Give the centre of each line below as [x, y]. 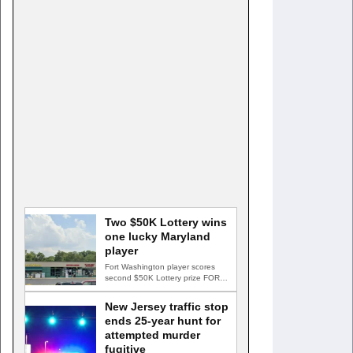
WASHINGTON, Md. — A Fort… [162, 289]
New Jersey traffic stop [167, 307]
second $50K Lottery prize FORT [165, 278]
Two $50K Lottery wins [166, 222]
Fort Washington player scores [160, 267]
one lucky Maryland [158, 236]
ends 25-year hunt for [163, 321]
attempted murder [152, 335]
